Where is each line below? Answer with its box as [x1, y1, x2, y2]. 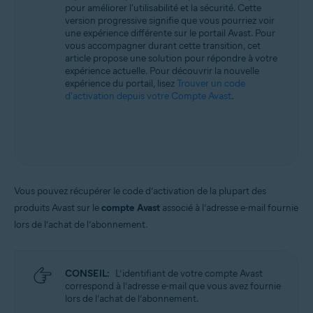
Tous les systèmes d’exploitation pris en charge [34, 9, 190, 19]
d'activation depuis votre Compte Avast [65, 90, 231, 102]
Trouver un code [177, 78, 245, 89]
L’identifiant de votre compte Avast [115, 268, 263, 279]
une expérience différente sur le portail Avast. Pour [65, 27, 275, 39]
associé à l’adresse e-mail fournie [160, 202, 298, 214]
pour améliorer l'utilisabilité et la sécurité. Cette [65, 2, 261, 14]
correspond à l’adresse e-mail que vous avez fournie [65, 280, 281, 292]
